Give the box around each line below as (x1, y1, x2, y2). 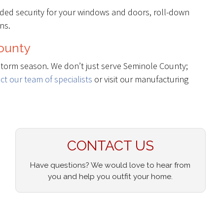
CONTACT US (67, 137, 154, 154)
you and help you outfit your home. (48, 172, 173, 181)
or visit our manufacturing (92, 74, 188, 85)
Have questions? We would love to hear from (30, 160, 191, 170)
